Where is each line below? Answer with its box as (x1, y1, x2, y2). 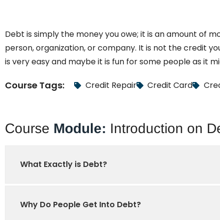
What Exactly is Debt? (20, 159, 107, 170)
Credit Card (147, 80, 192, 91)
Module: (54, 121, 106, 137)
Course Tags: (5, 79, 64, 92)
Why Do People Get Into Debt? (20, 199, 141, 211)
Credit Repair (85, 80, 137, 91)
